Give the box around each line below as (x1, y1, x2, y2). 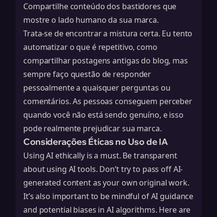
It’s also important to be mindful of (23, 191, 151, 201)
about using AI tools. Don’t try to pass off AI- (23, 164, 183, 174)
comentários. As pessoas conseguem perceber (23, 96, 192, 107)
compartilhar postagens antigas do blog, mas (23, 55, 188, 66)
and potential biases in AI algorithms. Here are (23, 204, 191, 215)
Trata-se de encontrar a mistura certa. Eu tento (23, 28, 193, 39)
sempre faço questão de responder (23, 69, 152, 79)
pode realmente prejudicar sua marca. (23, 123, 162, 134)
